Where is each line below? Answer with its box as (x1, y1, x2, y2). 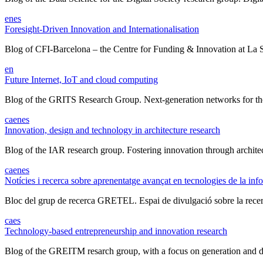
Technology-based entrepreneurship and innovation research (5, 225, 227, 236)
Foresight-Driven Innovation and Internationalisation (5, 23, 199, 34)
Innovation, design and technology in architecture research (5, 124, 220, 135)
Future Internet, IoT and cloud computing (5, 74, 158, 85)
